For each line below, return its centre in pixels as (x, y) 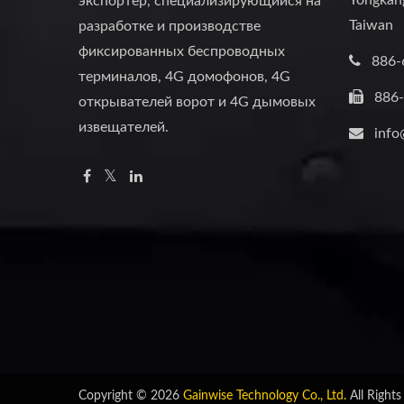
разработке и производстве (170, 26)
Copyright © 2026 (131, 396)
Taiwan (371, 25)
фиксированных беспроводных (182, 51)
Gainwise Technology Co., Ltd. (265, 396)
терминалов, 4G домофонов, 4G (184, 77)
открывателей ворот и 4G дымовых (197, 102)
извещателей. (124, 127)
